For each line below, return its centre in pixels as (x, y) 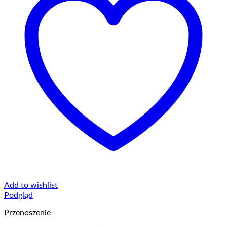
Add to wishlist (31, 185)
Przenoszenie (27, 213)
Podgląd (18, 195)
